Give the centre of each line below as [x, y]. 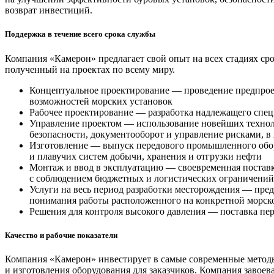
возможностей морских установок [101, 101]
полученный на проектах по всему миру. [90, 69]
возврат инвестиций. [49, 10]
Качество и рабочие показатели [61, 235]
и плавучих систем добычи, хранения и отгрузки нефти [146, 156]
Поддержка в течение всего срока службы [80, 34]
